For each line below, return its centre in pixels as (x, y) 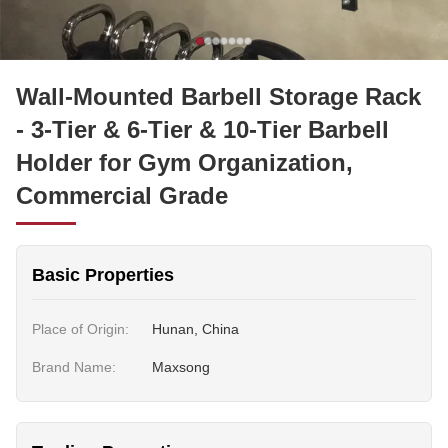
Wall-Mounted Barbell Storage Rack (218, 96)
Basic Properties (103, 275)
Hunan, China (195, 329)
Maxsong (181, 367)
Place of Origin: (80, 329)
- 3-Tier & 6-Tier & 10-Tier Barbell (202, 129)
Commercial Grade (122, 195)
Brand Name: (74, 367)
